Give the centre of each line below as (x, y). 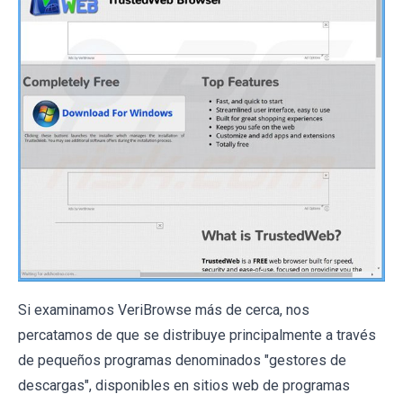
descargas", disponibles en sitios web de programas (184, 385)
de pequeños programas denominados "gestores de (182, 360)
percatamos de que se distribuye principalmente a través (197, 335)
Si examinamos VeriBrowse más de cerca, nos (164, 309)
